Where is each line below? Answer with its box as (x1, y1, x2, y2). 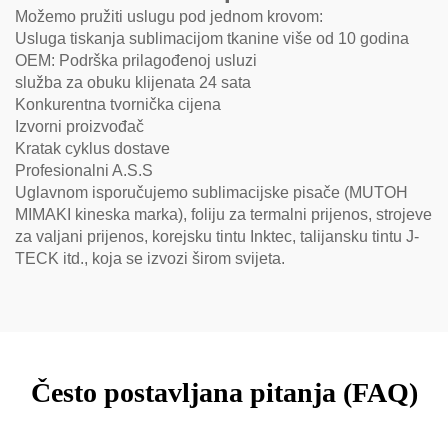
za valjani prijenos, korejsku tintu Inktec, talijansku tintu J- (15, 228, 419, 245)
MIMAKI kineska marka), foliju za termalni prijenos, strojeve (15, 206, 432, 223)
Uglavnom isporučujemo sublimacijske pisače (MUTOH (15, 184, 408, 201)
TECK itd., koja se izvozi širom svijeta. (15, 250, 285, 267)
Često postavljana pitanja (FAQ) (30, 377, 418, 408)
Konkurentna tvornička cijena (15, 96, 221, 113)
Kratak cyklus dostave (15, 140, 170, 157)
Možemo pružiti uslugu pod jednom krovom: (15, 8, 323, 25)
